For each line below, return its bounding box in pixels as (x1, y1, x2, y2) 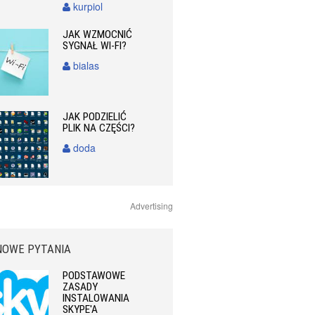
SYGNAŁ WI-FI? (63, 39, 127, 52)
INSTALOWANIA (63, 292, 130, 305)
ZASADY (63, 281, 98, 294)
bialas (70, 58, 100, 72)
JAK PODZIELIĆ (63, 110, 127, 124)
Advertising (130, 200, 173, 212)
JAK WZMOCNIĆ (63, 28, 133, 41)
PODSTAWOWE (63, 269, 126, 283)
